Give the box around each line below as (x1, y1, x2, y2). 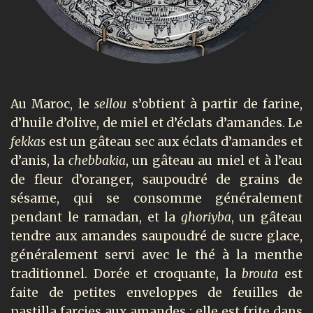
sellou (94, 96, 127, 112)
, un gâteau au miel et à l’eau (125, 153, 303, 169)
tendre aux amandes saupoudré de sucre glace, (10, 228, 303, 245)
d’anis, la (10, 153, 68, 169)
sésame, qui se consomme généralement (10, 191, 303, 207)
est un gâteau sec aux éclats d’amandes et (48, 134, 303, 150)
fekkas (10, 134, 49, 150)
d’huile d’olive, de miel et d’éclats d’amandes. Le (10, 115, 303, 131)
